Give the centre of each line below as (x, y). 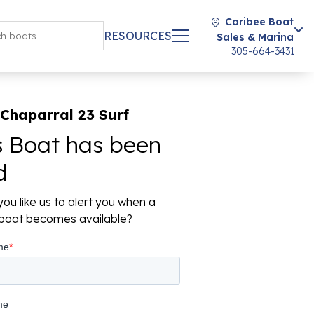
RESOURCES (138, 36)
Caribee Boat (259, 22)
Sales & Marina (255, 37)
